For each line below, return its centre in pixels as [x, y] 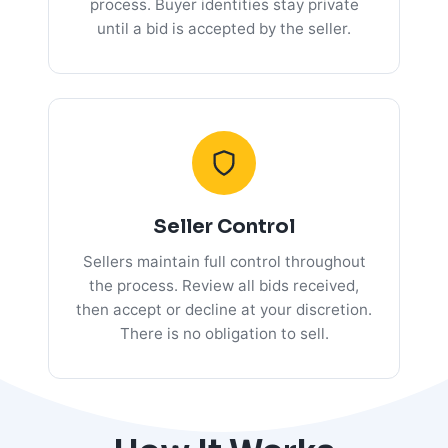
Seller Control [224, 226]
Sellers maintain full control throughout [224, 261]
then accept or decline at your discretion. [224, 309]
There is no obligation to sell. [224, 333]
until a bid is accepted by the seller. [224, 28]
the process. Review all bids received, [224, 285]
